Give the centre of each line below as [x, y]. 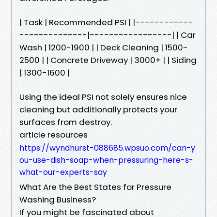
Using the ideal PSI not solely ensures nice [103, 97]
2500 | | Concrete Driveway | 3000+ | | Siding [108, 60]
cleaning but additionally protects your [98, 109]
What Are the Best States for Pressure [95, 187]
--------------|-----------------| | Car [108, 35]
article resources [54, 134]
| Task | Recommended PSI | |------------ [106, 22]
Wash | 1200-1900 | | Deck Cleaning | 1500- [104, 47]
